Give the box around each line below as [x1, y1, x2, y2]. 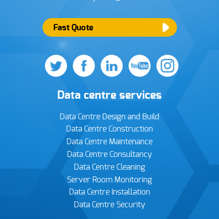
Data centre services [57, 90, 162, 102]
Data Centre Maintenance [66, 138, 153, 146]
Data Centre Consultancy [67, 150, 152, 158]
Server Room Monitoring [67, 175, 152, 184]
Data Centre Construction [66, 125, 153, 133]
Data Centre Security [74, 201, 145, 209]
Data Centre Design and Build [60, 112, 159, 121]
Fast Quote [53, 23, 93, 32]
